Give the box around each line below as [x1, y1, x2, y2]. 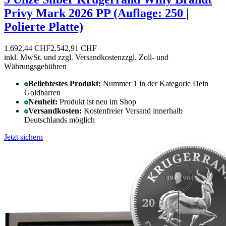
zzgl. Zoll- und [122, 52, 168, 62]
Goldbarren [24, 88, 61, 97]
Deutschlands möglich [24, 115, 95, 124]
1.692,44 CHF [4, 43, 50, 52]
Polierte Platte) [4, 20, 83, 33]
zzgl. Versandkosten [58, 52, 122, 62]
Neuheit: [28, 97, 60, 106]
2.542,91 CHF [50, 43, 97, 52]
